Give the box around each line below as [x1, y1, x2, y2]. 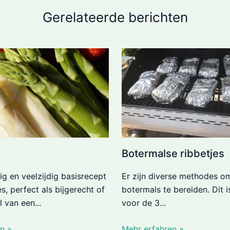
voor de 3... [121, 197, 166, 208]
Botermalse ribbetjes [121, 147, 224, 160]
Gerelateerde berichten [42, 9, 188, 25]
